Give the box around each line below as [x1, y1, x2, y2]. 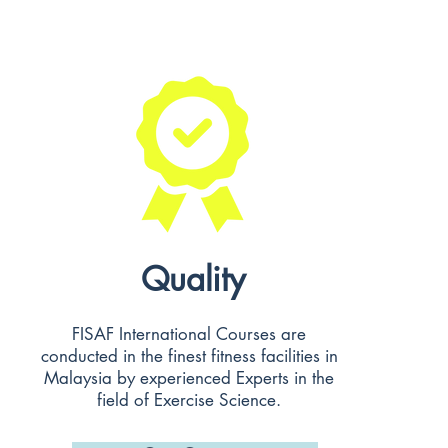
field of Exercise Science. [97, 389, 281, 411]
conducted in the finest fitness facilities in [40, 345, 338, 367]
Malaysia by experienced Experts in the [44, 367, 334, 389]
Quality [140, 258, 245, 301]
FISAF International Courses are [72, 323, 306, 345]
